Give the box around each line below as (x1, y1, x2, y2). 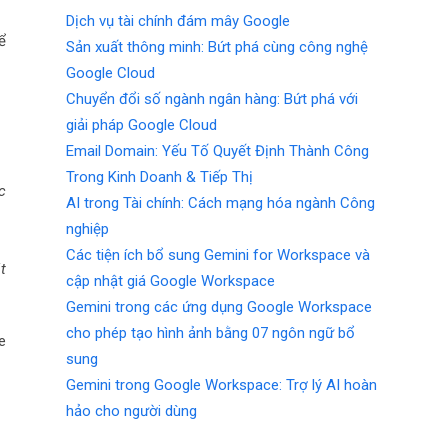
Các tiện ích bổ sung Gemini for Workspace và (66, 245, 371, 264)
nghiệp (66, 219, 110, 238)
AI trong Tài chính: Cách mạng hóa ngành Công (66, 193, 376, 212)
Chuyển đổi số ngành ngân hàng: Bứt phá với (66, 89, 359, 108)
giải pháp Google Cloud (66, 115, 218, 134)
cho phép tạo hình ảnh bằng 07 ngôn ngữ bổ (66, 323, 356, 342)
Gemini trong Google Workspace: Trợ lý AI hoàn (66, 375, 378, 394)
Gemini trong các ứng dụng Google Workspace (66, 297, 373, 316)
